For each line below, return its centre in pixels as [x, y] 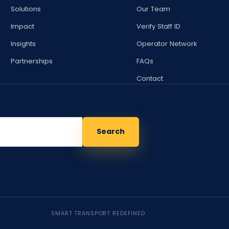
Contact [150, 78]
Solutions [26, 9]
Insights [24, 43]
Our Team [153, 9]
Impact [23, 26]
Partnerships [32, 61]
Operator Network [167, 43]
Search [111, 132]
